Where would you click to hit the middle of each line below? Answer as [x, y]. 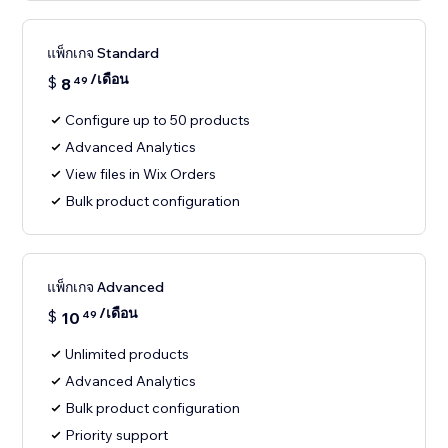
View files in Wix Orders [141, 174]
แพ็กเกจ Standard [103, 53]
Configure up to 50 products [158, 120]
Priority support [117, 435]
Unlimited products [127, 354]
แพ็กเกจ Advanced [106, 287]
